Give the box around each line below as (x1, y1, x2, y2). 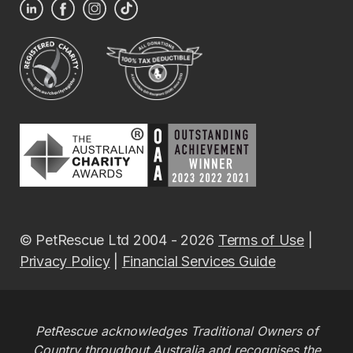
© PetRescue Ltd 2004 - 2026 (20, 231, 218, 248)
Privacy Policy (20, 252, 110, 269)
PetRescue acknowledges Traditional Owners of (35, 322, 318, 339)
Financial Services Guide (121, 252, 276, 269)
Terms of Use (217, 231, 304, 248)
